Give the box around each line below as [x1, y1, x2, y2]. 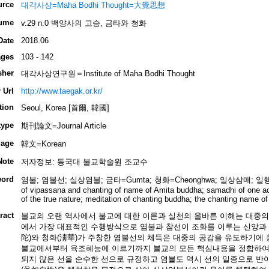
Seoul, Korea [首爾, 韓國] [20, 103, 109, 113]
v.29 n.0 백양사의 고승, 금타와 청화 [20, 19, 147, 28]
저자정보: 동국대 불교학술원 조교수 [20, 157, 148, 167]
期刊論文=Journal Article [20, 121, 106, 131]
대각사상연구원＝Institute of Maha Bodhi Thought [20, 69, 195, 79]
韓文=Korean [20, 139, 66, 149]
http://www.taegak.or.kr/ [20, 86, 103, 96]
